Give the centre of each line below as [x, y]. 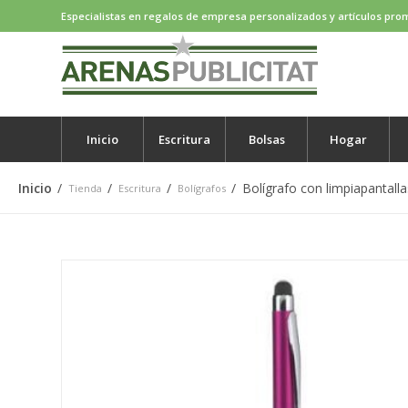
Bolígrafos [202, 188]
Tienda [85, 188]
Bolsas [266, 139]
